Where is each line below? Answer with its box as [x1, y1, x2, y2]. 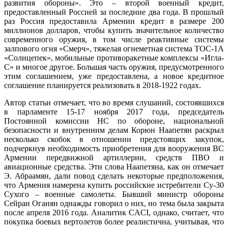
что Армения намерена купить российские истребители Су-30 [4, 180, 224, 189]
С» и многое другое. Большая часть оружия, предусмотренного [4, 62, 224, 71]
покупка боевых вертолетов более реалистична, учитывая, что [4, 217, 224, 226]
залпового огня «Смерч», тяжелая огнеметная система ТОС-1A [4, 44, 224, 53]
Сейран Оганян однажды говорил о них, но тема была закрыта [4, 198, 224, 208]
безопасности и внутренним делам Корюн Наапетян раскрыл [4, 125, 224, 134]
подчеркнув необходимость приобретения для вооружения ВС [4, 144, 224, 153]
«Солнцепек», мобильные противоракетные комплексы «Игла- [4, 53, 224, 62]
